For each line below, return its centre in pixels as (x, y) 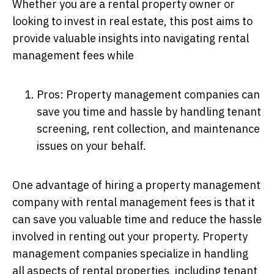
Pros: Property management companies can (148, 94)
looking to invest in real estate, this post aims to (132, 21)
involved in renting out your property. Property (130, 236)
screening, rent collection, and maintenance (148, 128)
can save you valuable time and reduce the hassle (137, 219)
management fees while (73, 55)
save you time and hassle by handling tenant (149, 111)
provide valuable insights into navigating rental (131, 38)
